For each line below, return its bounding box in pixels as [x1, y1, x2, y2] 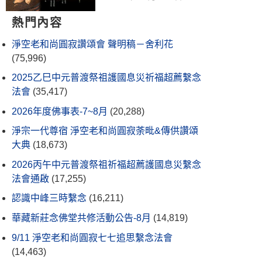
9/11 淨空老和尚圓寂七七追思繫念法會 [12, 232, 173, 243]
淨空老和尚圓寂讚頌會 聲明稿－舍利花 [12, 39, 173, 49]
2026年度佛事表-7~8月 [12, 106, 108, 116]
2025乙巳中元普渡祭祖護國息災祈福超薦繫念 [12, 73, 201, 83]
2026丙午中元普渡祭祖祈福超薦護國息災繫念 [12, 159, 201, 170]
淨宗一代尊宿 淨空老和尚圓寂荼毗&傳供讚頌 [12, 126, 198, 136]
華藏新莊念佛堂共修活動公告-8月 [12, 213, 151, 223]
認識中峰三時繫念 [12, 193, 87, 204]
